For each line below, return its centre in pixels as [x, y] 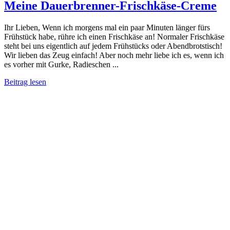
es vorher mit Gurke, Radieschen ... [61, 64]
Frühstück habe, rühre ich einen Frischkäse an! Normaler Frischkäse [114, 36]
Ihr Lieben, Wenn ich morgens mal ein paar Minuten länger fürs [107, 27]
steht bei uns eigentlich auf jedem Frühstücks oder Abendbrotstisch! [113, 46]
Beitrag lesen [25, 82]
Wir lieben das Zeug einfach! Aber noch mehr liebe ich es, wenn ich [114, 55]
